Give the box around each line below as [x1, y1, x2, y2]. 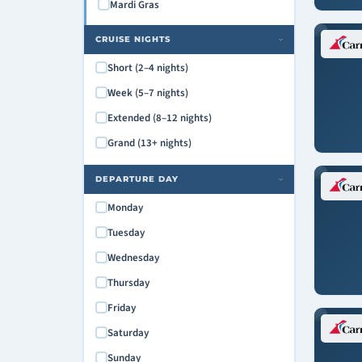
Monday [107, 200, 143, 215]
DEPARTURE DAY [95, 173, 179, 184]
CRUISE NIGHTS [95, 33, 170, 44]
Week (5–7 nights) [107, 85, 188, 100]
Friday [107, 300, 136, 315]
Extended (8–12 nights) [107, 110, 212, 125]
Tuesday [107, 225, 145, 240]
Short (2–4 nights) [107, 60, 188, 75]
